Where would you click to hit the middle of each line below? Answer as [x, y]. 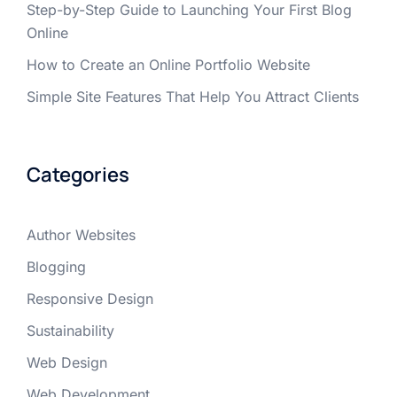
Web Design [67, 362]
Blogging [56, 266]
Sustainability [70, 330]
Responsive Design [90, 298]
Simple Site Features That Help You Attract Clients [193, 96]
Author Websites [81, 234]
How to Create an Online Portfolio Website [168, 64]
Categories [78, 174]
